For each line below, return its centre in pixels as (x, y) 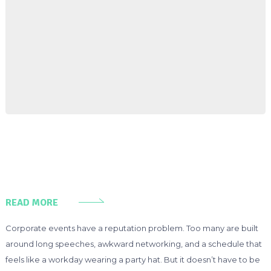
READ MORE (31, 202)
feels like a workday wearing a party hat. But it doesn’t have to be (132, 259)
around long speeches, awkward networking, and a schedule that (133, 243)
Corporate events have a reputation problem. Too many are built (132, 228)
